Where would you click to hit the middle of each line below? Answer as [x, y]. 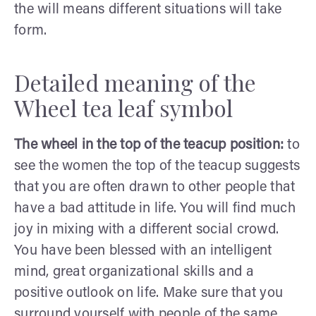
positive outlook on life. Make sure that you [148, 293]
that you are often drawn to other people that [155, 187]
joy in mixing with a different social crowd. [146, 230]
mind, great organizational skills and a [134, 272]
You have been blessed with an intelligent [143, 251]
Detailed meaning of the [135, 82]
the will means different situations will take [148, 10]
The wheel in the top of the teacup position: [149, 145]
